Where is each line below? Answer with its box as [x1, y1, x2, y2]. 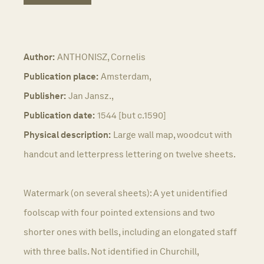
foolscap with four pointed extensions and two [24, 206, 215, 218]
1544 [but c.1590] [97, 109, 166, 121]
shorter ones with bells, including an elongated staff [24, 226, 237, 237]
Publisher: [24, 90, 66, 101]
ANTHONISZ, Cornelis [57, 51, 146, 62]
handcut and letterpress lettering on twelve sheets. [24, 148, 236, 160]
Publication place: [24, 70, 98, 82]
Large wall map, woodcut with [113, 128, 232, 140]
